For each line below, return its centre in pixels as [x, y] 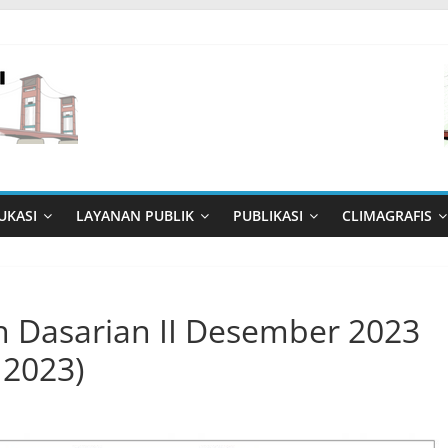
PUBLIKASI [268, 215]
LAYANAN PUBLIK [135, 215]
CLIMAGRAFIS [387, 215]
